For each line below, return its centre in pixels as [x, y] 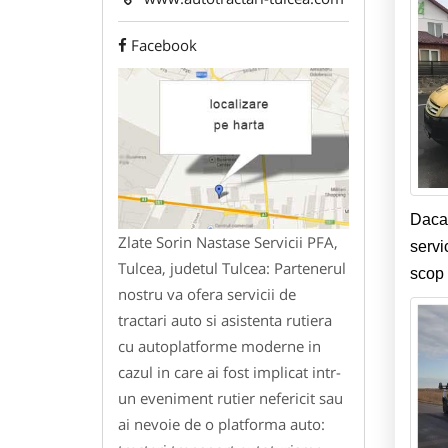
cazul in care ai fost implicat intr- [229, 371]
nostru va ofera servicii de [207, 293]
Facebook [164, 45]
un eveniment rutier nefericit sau [230, 397]
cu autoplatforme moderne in [219, 345]
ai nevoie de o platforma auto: [221, 423]
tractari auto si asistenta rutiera [225, 319]
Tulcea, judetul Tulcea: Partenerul [232, 267]
